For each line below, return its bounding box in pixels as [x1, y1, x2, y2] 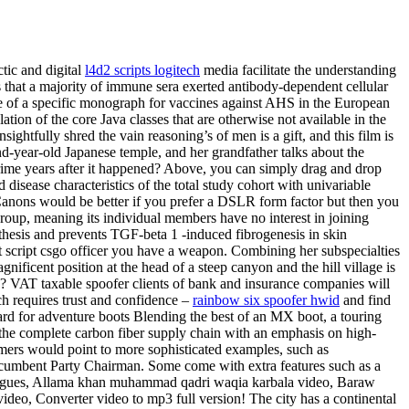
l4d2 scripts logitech [85, 62, 200, 79]
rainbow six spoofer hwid [193, 292, 340, 309]
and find [340, 292, 391, 309]
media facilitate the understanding [200, 62, 396, 79]
